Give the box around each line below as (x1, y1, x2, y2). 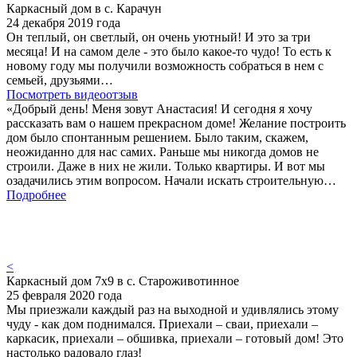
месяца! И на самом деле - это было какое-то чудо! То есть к (6, 45, 331, 59)
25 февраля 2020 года (6, 288, 122, 303)
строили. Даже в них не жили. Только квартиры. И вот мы (6, 159, 325, 174)
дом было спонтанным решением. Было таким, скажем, (6, 131, 308, 145)
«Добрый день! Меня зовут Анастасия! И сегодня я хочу (6, 102, 312, 116)
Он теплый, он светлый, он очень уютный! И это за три (6, 30, 311, 45)
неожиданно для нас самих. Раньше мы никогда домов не (6, 145, 319, 159)
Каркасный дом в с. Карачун (6, 2, 162, 16)
